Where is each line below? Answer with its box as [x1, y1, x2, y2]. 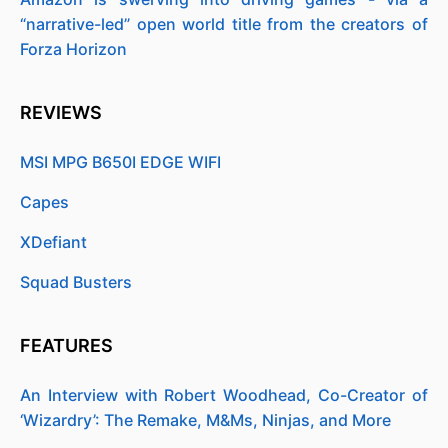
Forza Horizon [20, 39, 127, 59]
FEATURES [20, 335, 117, 356]
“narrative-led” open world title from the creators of [20, 14, 428, 34]
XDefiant [20, 232, 87, 252]
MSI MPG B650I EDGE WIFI [20, 152, 221, 172]
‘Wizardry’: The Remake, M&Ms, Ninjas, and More [20, 410, 391, 430]
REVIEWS [20, 102, 106, 123]
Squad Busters [20, 272, 132, 292]
